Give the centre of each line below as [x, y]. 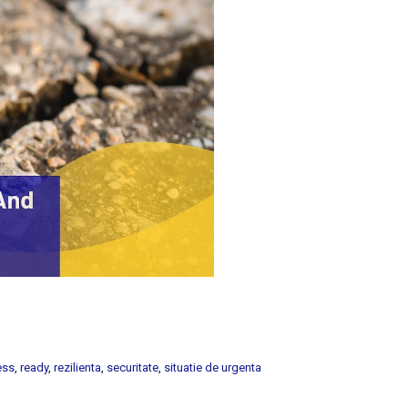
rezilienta [78, 368]
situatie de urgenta [213, 368]
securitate [133, 368]
